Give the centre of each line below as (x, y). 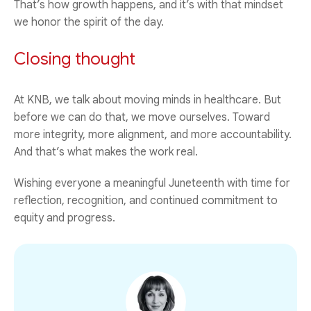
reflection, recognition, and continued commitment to (146, 200)
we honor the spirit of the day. (90, 22)
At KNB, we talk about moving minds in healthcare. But (148, 100)
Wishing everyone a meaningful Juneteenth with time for (152, 183)
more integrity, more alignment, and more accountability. (153, 134)
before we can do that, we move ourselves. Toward (142, 117)
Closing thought (75, 59)
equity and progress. (65, 218)
